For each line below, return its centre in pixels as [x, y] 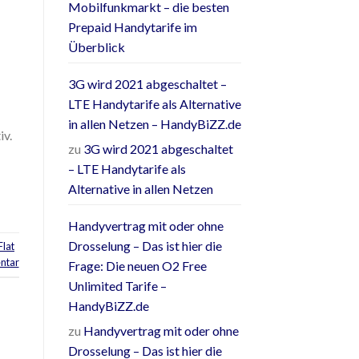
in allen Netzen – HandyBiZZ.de [154, 124]
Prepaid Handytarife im [132, 27]
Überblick [96, 47]
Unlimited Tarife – [117, 286]
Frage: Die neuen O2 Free [137, 266]
